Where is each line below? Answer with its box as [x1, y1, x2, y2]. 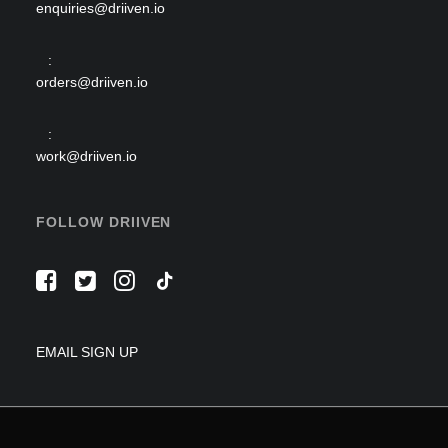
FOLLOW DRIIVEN [36, 214, 172, 230]
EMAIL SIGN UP [36, 344, 142, 360]
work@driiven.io [36, 148, 137, 164]
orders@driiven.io [36, 74, 148, 90]
